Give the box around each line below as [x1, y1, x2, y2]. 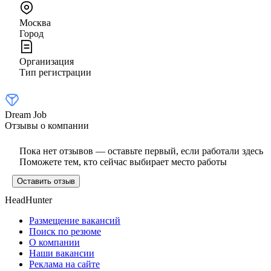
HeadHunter [5, 194, 52, 205]
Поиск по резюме [29, 226, 101, 237]
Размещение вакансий [29, 215, 120, 226]
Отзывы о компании [5, 120, 89, 131]
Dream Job [5, 109, 47, 120]
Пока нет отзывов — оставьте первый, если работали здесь [19, 145, 263, 156]
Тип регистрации [19, 67, 91, 77]
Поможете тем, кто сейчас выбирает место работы [19, 156, 227, 167]
